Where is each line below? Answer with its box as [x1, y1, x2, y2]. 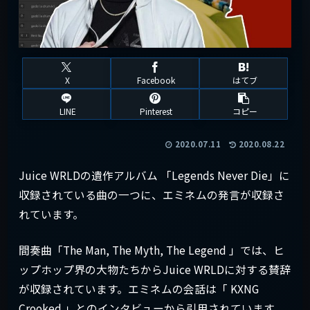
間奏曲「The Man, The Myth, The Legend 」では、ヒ [19, 241, 284, 258]
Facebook [137, 74, 176, 86]
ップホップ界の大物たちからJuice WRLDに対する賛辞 [19, 261, 291, 277]
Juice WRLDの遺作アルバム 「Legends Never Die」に [19, 167, 290, 183]
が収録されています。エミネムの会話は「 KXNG [19, 280, 259, 297]
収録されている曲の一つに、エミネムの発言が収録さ [19, 186, 284, 203]
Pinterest [140, 105, 173, 118]
